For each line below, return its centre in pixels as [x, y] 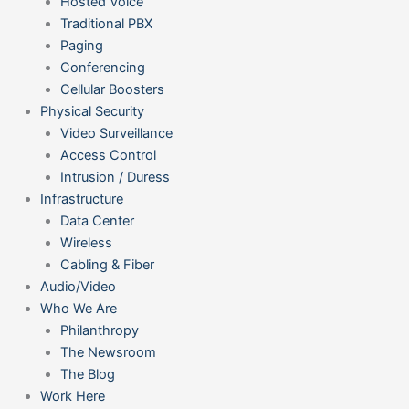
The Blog [87, 374]
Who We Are [78, 308]
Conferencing [102, 67]
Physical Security [92, 111]
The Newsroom [108, 352]
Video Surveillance [116, 133]
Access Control [108, 155]
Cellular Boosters [112, 89]
